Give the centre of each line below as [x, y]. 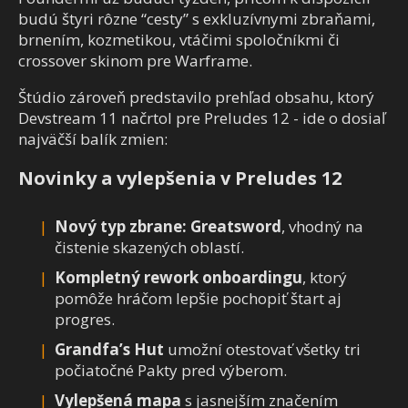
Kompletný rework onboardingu [178, 278]
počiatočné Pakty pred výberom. [171, 371]
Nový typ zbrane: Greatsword [168, 227]
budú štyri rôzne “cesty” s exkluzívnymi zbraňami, [197, 19]
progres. [85, 320]
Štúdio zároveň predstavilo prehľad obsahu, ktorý [196, 97]
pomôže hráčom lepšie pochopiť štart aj [198, 299]
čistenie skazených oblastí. [149, 248]
